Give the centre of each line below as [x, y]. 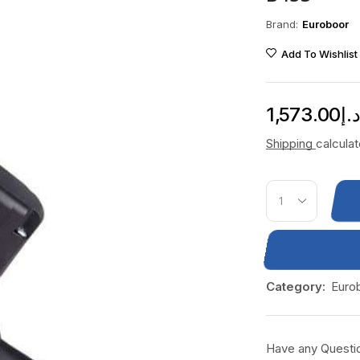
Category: [295, 287]
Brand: [282, 24]
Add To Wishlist [319, 54]
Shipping [290, 144]
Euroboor [325, 25]
